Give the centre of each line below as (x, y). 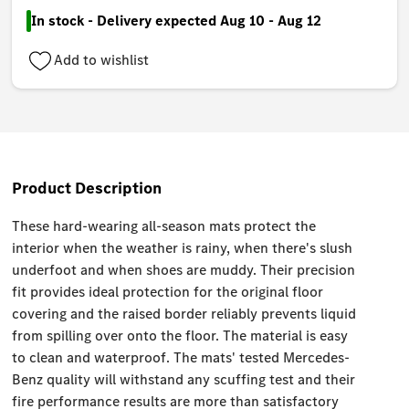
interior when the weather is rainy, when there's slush (183, 248)
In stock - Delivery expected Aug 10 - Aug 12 (177, 21)
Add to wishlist (102, 60)
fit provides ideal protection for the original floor (168, 292)
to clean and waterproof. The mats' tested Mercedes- (181, 358)
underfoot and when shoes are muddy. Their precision (184, 270)
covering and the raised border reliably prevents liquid (184, 314)
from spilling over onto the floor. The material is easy (180, 336)
